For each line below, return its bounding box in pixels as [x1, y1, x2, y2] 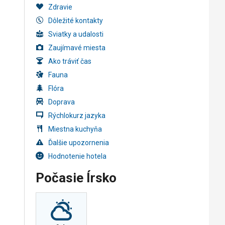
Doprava [48, 97, 75, 106]
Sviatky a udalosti [48, 30, 103, 38]
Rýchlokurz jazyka [48, 111, 105, 120]
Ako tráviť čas [48, 57, 91, 65]
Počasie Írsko [35, 170, 117, 185]
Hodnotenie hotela [48, 152, 106, 160]
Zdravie [48, 3, 72, 11]
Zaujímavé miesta [48, 43, 105, 52]
